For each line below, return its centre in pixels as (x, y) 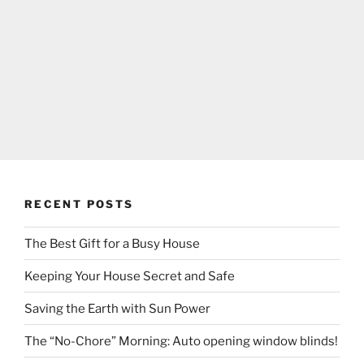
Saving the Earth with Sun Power (117, 308)
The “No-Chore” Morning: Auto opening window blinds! (181, 341)
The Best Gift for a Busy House (112, 243)
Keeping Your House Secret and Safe (130, 276)
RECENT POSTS (79, 204)
